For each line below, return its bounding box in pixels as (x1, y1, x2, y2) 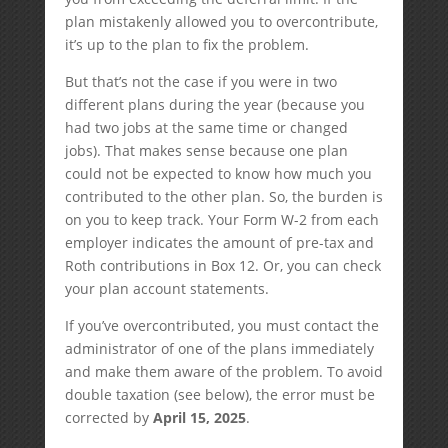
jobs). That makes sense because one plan (64, 141, 348, 160)
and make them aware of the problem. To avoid (64, 362, 383, 381)
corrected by (64, 408, 153, 427)
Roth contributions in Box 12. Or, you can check (64, 256, 381, 275)
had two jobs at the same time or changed (64, 118, 348, 137)
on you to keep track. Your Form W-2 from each (64, 210, 379, 229)
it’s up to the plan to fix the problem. (64, 35, 309, 54)
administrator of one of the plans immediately (64, 339, 374, 358)
